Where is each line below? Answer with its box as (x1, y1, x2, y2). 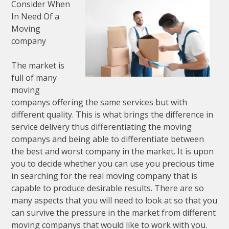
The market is (11, 60, 65, 72)
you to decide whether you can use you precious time (11, 158, 215, 170)
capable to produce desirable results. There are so (11, 182, 204, 194)
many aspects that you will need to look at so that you (11, 195, 218, 207)
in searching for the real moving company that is (11, 170, 198, 182)
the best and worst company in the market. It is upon (11, 146, 214, 157)
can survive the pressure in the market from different (11, 207, 216, 219)
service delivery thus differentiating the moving (11, 121, 192, 133)
